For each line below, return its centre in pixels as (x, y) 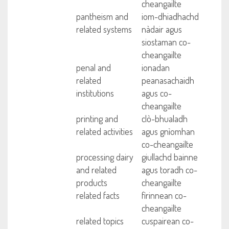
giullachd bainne (169, 157)
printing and (97, 119)
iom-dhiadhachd (170, 16)
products (92, 182)
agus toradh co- (169, 170)
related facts (98, 195)
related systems (104, 29)
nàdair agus (162, 29)
